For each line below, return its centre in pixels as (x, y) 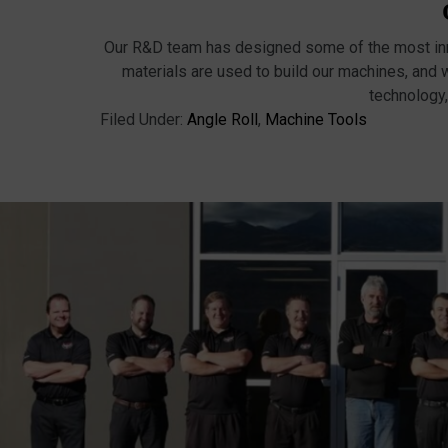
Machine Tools (316, 120)
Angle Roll (222, 120)
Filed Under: (143, 120)
